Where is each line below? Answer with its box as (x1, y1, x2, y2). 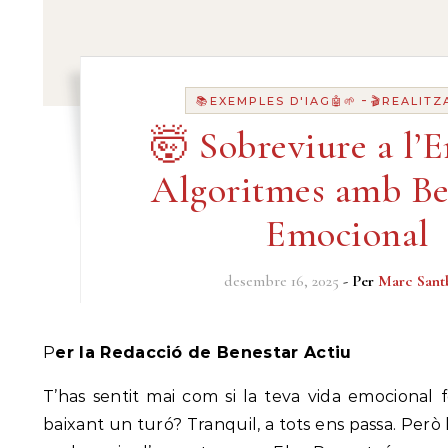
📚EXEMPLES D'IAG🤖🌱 (196, 94, 357, 108)
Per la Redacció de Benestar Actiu (55, 343, 352, 362)
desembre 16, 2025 (223, 271, 339, 291)
